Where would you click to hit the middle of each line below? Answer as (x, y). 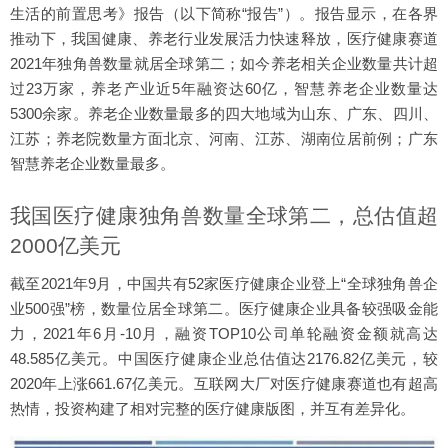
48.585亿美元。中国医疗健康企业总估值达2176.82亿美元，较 (224, 358)
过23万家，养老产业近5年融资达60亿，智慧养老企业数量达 (224, 88)
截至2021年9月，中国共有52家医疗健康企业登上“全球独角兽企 (224, 283)
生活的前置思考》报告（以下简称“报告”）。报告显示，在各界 (224, 13)
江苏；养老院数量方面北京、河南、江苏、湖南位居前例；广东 (224, 138)
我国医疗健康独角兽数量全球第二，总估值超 (224, 215)
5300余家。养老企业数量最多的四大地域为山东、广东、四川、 (224, 113)
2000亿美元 (65, 245)
